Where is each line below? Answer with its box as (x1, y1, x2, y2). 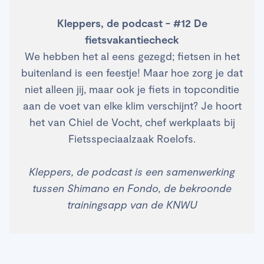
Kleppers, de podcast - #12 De (57, 16, 207, 30)
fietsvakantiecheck (85, 33, 179, 47)
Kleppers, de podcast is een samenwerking (29, 165, 235, 179)
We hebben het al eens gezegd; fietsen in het (24, 49, 240, 63)
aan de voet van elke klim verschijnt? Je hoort (22, 99, 242, 113)
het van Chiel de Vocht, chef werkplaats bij (29, 115, 235, 129)
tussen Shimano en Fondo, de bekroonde (32, 181, 232, 195)
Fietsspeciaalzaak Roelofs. (68, 132, 196, 146)
